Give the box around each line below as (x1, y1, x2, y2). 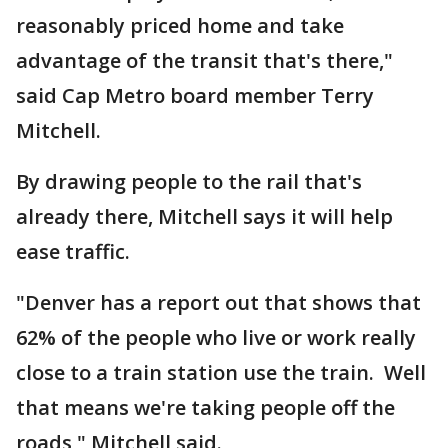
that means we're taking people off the (16, 394, 395, 421)
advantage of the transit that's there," (16, 47, 393, 74)
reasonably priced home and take (16, 12, 344, 39)
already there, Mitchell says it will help (16, 203, 393, 230)
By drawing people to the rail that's (16, 168, 362, 195)
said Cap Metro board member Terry (16, 82, 374, 109)
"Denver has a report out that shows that (16, 289, 421, 316)
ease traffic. (16, 238, 130, 265)
